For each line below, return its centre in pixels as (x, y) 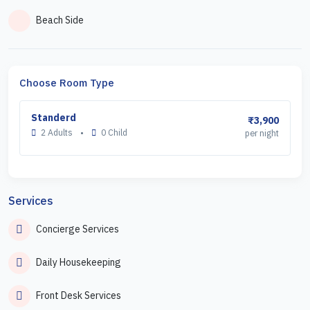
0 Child (113, 132)
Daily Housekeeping (79, 263)
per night (262, 133)
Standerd (54, 117)
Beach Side (60, 20)
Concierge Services (77, 229)
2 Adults (57, 132)
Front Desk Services (79, 296)
